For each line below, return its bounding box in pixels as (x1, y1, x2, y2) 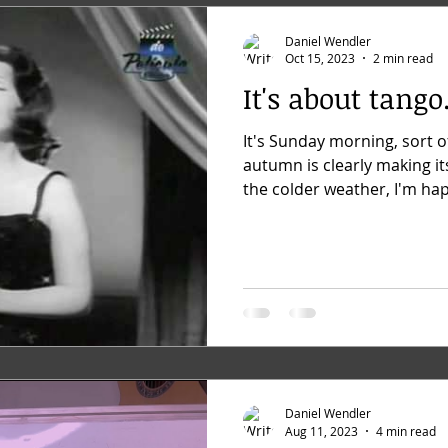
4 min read (376, 422, 436, 439)
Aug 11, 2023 (285, 422, 358, 439)
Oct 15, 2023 (285, 50, 355, 66)
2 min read (373, 50, 433, 66)
